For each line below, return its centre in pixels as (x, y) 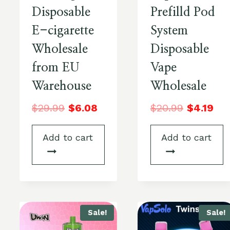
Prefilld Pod (182, 12)
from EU (56, 68)
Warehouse (62, 86)
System (169, 31)
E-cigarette (63, 31)
